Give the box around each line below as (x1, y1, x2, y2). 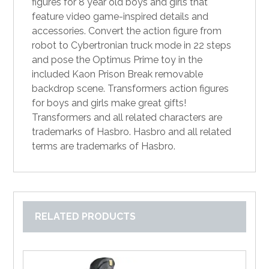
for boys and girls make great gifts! (32, 97, 187, 109)
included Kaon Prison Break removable (32, 68, 204, 80)
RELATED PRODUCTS (35, 211, 136, 223)
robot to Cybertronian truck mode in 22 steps (32, 40, 232, 52)
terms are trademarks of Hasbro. (32, 141, 176, 153)
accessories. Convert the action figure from (32, 25, 222, 37)
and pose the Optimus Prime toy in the (32, 54, 203, 66)
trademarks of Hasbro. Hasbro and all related (32, 126, 232, 138)
